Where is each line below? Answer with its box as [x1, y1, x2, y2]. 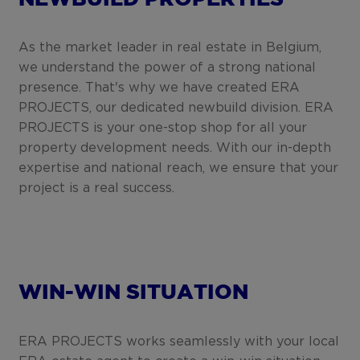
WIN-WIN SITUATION [18, 284, 249, 303]
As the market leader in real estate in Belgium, [18, 41, 322, 55]
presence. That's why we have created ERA [18, 81, 301, 95]
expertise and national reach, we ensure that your [18, 162, 339, 175]
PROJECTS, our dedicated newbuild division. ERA [18, 101, 334, 115]
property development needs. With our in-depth [18, 141, 332, 155]
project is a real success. [18, 182, 175, 195]
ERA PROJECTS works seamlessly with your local [18, 334, 340, 348]
